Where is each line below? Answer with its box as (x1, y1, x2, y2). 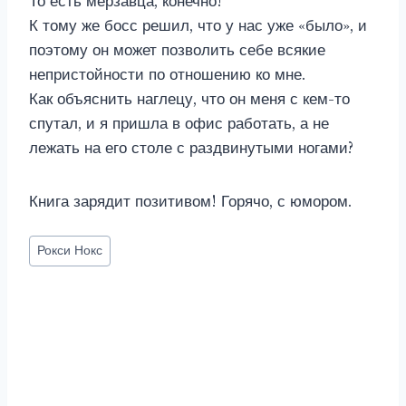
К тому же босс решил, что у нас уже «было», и (29, 16, 367, 35)
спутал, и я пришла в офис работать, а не (29, 114, 329, 133)
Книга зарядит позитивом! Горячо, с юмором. (29, 192, 352, 211)
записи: (29, 256, 82, 275)
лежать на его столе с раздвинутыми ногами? (29, 139, 353, 158)
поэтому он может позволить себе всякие (29, 41, 325, 60)
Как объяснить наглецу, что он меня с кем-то (29, 90, 350, 109)
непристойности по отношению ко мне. (29, 65, 305, 84)
